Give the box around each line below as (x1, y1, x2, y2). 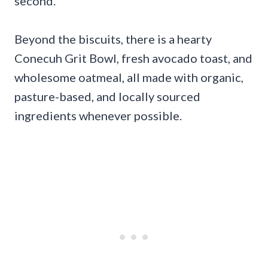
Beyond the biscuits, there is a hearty (14, 31, 212, 46)
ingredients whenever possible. (14, 108, 182, 123)
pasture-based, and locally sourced (14, 89, 200, 103)
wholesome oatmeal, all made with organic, (14, 69, 243, 84)
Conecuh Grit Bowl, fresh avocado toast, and (14, 50, 252, 65)
